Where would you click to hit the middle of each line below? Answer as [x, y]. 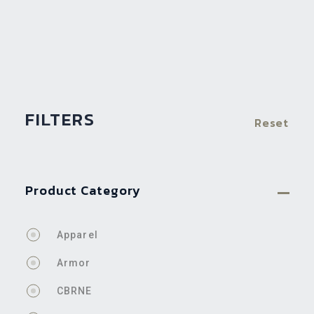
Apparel [77, 235]
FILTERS [60, 119]
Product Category [83, 190]
